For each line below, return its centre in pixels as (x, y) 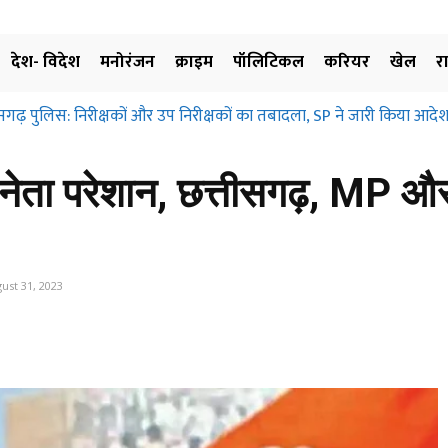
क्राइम (194, 62)
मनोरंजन (127, 62)
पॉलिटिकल (268, 62)
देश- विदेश (45, 62)
